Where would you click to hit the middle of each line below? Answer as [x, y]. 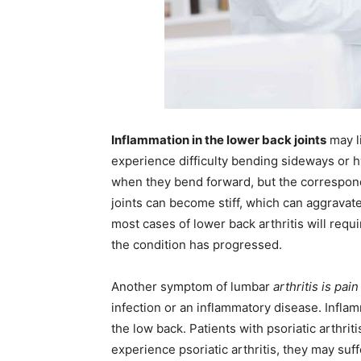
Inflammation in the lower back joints [219, 139]
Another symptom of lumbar [192, 286]
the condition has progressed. [197, 244]
